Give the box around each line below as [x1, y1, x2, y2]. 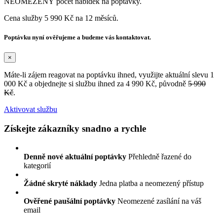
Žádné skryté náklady [24, 179, 97, 187]
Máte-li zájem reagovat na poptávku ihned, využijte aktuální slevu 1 [4, 71, 214, 79]
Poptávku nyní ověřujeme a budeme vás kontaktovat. [4, 34, 151, 41]
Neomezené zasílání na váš [115, 196, 201, 205]
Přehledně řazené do [126, 152, 191, 161]
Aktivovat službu [4, 105, 57, 114]
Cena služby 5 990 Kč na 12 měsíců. [4, 14, 118, 22]
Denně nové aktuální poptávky [24, 152, 126, 161]
